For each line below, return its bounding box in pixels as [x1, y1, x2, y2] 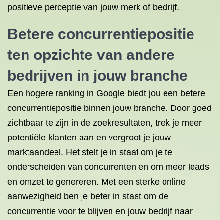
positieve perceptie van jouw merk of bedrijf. [7, 2, 179, 12]
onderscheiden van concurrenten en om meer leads [7, 162, 209, 172]
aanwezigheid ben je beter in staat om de [7, 192, 168, 201]
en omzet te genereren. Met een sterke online [7, 177, 186, 187]
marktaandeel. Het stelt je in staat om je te [7, 147, 172, 157]
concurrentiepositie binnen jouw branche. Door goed [7, 103, 212, 113]
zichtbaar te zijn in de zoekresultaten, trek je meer [7, 118, 202, 128]
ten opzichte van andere [7, 47, 175, 63]
